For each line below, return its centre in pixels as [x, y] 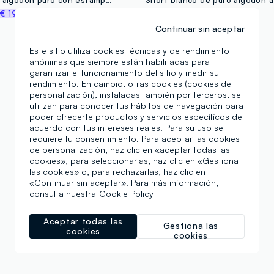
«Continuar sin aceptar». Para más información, [124, 183]
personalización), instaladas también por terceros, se [135, 94]
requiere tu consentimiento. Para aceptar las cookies [135, 139]
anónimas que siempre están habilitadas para [120, 61]
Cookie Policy [126, 194]
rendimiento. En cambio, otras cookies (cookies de [130, 83]
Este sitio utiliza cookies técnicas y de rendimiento [129, 50]
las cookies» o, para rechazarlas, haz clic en [117, 172]
